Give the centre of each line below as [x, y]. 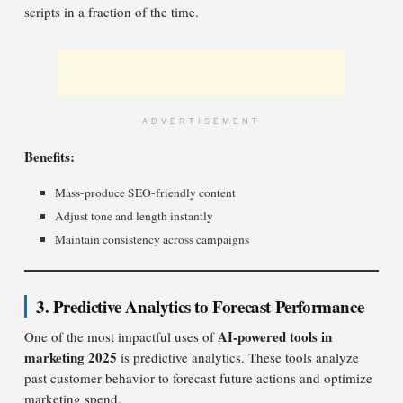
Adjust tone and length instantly [134, 216]
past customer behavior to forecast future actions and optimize [198, 378]
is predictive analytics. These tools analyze [238, 357]
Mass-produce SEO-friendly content [146, 193]
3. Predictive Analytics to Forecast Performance [200, 306]
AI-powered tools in [275, 336]
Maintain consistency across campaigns [152, 239]
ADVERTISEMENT [201, 121]
